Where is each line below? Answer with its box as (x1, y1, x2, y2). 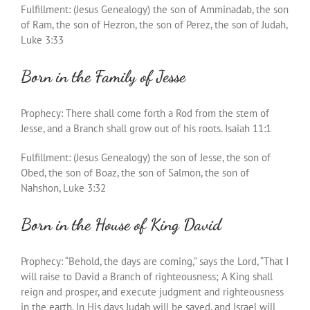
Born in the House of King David (21, 214, 221, 235)
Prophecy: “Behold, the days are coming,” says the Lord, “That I (21, 254, 289, 268)
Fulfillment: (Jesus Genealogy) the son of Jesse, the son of (21, 150, 271, 164)
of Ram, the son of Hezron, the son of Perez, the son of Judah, (21, 17, 287, 31)
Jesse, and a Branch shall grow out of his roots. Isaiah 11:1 (21, 121, 271, 135)
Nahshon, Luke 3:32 (21, 181, 106, 194)
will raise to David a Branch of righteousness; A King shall (21, 269, 273, 283)
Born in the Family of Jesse (21, 66, 185, 86)
